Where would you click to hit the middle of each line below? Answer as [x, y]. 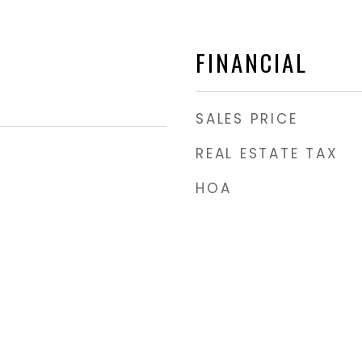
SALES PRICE [247, 119]
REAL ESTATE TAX [267, 154]
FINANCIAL [252, 62]
